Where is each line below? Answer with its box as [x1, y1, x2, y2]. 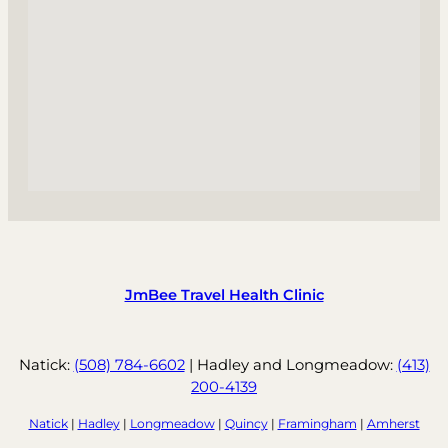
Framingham [277, 415, 357, 431]
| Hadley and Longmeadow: [184, 355, 397, 374]
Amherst [366, 415, 420, 431]
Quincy [224, 415, 268, 431]
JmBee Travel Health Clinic [124, 285, 324, 304]
